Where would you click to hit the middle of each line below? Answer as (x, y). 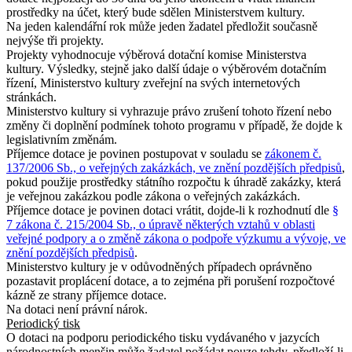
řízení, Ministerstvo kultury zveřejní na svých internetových (153, 82)
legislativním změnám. (62, 139)
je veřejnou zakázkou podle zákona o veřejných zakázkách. (153, 196)
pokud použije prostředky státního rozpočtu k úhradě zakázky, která (174, 181)
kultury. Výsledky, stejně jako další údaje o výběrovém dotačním (166, 68)
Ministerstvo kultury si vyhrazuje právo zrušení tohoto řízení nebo (169, 111)
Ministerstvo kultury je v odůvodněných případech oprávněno (159, 266)
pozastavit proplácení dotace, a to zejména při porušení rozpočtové (170, 280)
